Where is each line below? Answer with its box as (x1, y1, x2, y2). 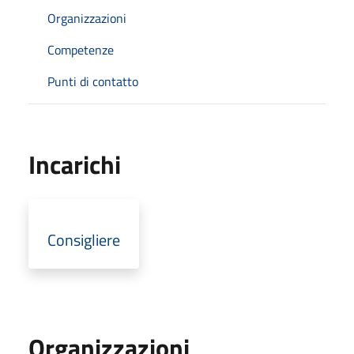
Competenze (47, 40, 114, 59)
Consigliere (47, 227, 120, 252)
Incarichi (28, 145, 121, 183)
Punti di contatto (47, 71, 138, 91)
